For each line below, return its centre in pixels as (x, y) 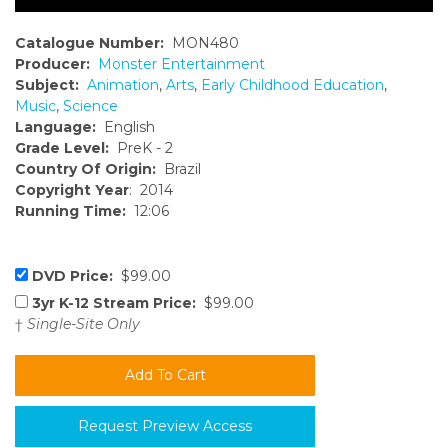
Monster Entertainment (181, 64)
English (125, 127)
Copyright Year (72, 190)
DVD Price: (72, 276)
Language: (55, 127)
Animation (123, 85)
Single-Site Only (83, 324)
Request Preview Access (165, 426)
